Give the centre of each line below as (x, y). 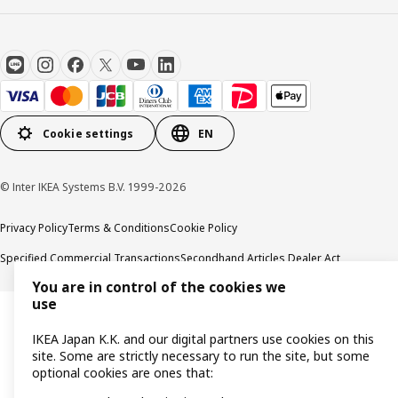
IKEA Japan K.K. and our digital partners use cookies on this (203, 339)
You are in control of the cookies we (159, 288)
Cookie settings (88, 133)
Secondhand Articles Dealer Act (260, 258)
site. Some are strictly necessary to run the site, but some (201, 356)
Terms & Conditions (119, 228)
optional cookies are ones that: (123, 373)
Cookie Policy (203, 228)
